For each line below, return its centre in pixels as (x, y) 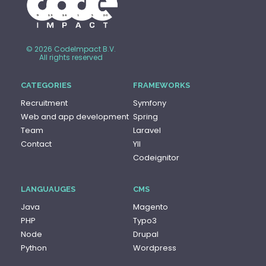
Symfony (150, 103)
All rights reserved (71, 58)
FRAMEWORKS (161, 85)
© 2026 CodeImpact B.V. (71, 49)
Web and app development (75, 117)
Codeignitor (156, 158)
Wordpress (155, 248)
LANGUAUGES (48, 189)
